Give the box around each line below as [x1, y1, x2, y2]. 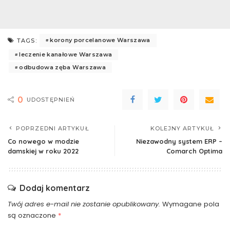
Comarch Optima [166, 146, 222, 155]
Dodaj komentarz [20, 182, 90, 193]
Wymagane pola [162, 199, 219, 209]
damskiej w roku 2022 [8, 146, 79, 155]
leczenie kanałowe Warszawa [19, 50, 112, 58]
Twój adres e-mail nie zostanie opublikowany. [8, 199, 160, 209]
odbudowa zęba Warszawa [19, 63, 106, 71]
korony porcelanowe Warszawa [50, 36, 150, 44]
